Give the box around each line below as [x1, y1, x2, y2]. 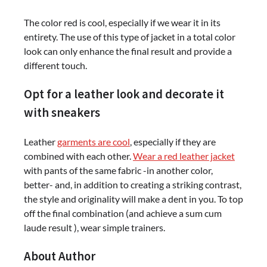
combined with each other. [24, 150, 133, 162]
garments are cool [57, 135, 130, 147]
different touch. [24, 60, 87, 72]
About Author [24, 248, 95, 264]
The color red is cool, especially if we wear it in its [24, 17, 221, 29]
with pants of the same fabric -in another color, [24, 164, 213, 176]
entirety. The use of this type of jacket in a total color [24, 31, 235, 43]
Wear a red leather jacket [133, 150, 235, 162]
